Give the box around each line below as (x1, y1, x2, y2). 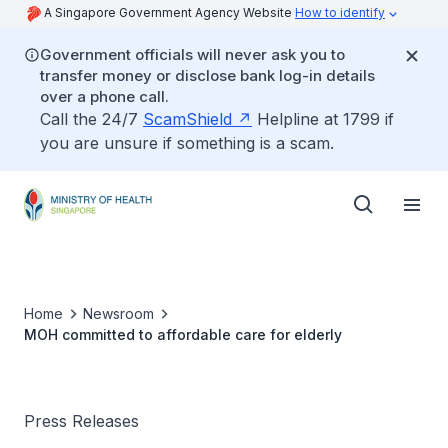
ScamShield (143, 109, 232, 129)
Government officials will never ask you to (40, 45, 345, 64)
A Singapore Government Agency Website (44, 5, 295, 20)
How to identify (295, 5, 385, 20)
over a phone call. (40, 87, 169, 106)
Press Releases (24, 411, 139, 431)
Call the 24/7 (40, 109, 143, 129)
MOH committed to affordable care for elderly (24, 326, 342, 343)
